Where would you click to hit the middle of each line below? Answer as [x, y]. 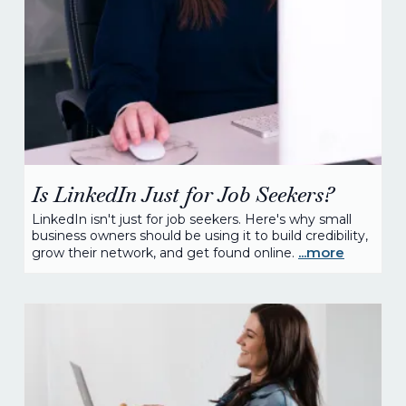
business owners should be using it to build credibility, [200, 236]
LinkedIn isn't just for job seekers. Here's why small [192, 219]
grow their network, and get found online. [165, 253]
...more [321, 252]
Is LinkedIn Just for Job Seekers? [183, 194]
